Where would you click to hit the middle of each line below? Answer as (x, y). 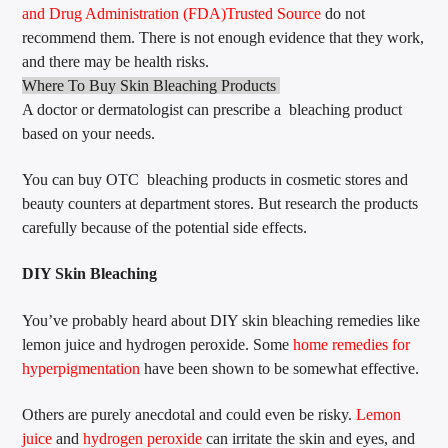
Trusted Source (274, 13)
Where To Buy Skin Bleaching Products (151, 85)
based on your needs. (89, 133)
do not (343, 13)
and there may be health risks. (116, 61)
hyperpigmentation (81, 368)
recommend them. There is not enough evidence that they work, (223, 37)
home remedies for (352, 344)
